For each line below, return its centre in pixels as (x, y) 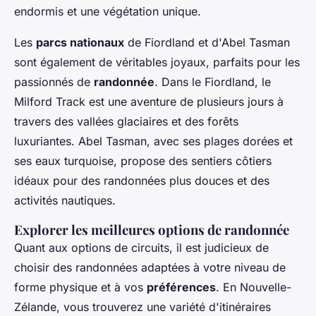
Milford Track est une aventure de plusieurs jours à (149, 101)
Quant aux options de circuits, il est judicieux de (141, 247)
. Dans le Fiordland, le (213, 81)
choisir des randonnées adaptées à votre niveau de (150, 267)
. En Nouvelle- (254, 287)
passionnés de (54, 81)
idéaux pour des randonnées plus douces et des (142, 180)
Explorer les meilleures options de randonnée (152, 229)
